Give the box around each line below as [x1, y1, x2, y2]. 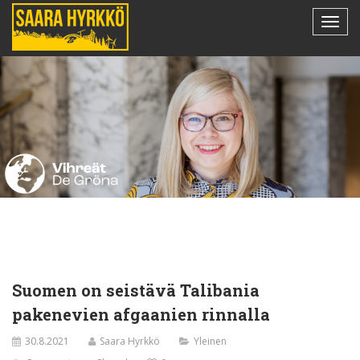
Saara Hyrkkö [100, 333, 160, 348]
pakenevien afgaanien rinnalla [12, 303, 270, 325]
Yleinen [194, 333, 227, 348]
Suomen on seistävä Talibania [12, 279, 260, 301]
